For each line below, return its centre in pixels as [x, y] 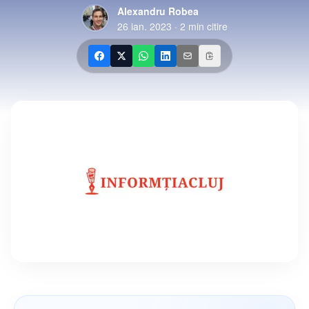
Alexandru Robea [158, 11]
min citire [207, 26]
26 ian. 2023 [144, 26]
